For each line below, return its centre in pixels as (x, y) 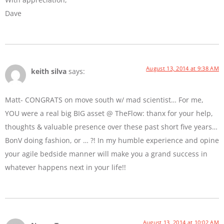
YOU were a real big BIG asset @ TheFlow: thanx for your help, (109, 113)
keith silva (49, 71)
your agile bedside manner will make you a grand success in (106, 153)
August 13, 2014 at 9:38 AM (182, 68)
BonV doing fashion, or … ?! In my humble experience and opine (112, 140)
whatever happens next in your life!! (65, 167)
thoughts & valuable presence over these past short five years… (111, 126)
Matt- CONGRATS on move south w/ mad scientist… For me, (104, 99)
